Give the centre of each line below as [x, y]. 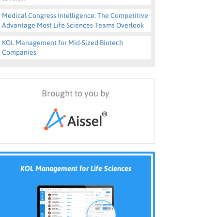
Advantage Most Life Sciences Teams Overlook [73, 25]
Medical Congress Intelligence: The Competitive [75, 15]
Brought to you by [76, 93]
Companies [19, 52]
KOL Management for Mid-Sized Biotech [62, 43]
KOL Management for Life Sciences [76, 168]
